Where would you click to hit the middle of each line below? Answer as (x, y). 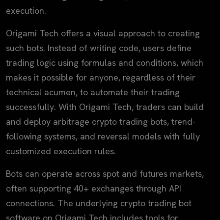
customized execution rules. (61, 151)
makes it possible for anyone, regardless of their (101, 77)
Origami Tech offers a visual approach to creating (103, 33)
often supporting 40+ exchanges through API (94, 188)
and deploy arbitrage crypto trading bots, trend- (101, 121)
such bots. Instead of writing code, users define (99, 48)
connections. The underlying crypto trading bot (99, 203)
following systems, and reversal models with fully (103, 136)
